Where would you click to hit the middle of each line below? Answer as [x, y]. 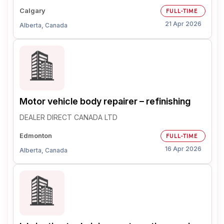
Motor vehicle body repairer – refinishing [105, 101]
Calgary [32, 10]
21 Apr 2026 [183, 24]
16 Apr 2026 [183, 149]
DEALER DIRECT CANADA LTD [68, 117]
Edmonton [36, 135]
